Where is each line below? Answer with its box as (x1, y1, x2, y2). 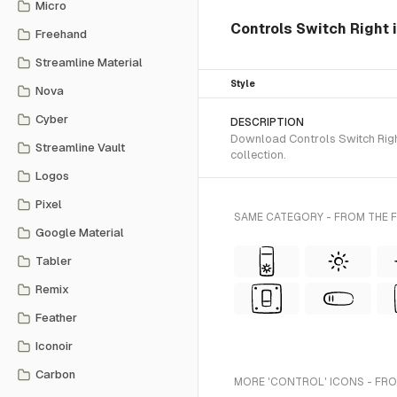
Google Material (35, 226, 124, 239)
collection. (230, 148, 286, 161)
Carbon (35, 368, 75, 381)
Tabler (35, 254, 72, 268)
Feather (35, 311, 77, 324)
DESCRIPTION (230, 116, 304, 128)
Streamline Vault (35, 141, 125, 154)
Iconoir (35, 339, 73, 353)
